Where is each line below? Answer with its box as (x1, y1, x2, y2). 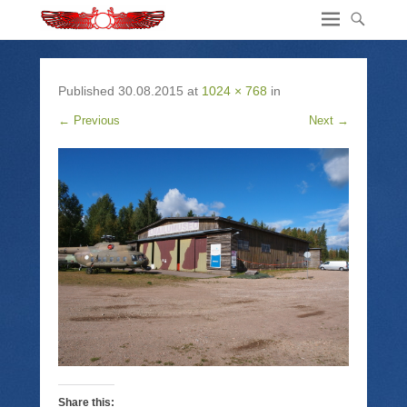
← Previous (58, 114, 120, 127)
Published (58, 84, 118, 98)
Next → (309, 114, 349, 127)
